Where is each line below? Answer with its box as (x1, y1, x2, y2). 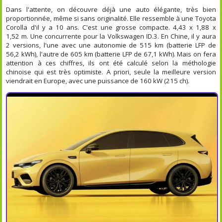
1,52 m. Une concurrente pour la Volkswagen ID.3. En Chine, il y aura (6, 31, 216, 41)
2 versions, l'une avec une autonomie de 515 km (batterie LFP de (6, 40, 216, 50)
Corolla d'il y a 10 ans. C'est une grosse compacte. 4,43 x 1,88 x (6, 22, 216, 32)
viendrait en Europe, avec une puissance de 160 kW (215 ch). (6, 76, 190, 85)
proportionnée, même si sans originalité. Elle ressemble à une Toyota (6, 13, 216, 23)
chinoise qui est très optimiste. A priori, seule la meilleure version (6, 67, 216, 76)
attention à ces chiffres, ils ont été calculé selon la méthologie (6, 58, 216, 67)
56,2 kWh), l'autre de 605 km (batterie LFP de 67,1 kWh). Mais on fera (6, 49, 216, 58)
